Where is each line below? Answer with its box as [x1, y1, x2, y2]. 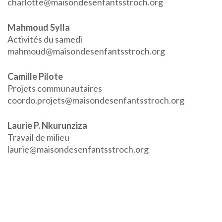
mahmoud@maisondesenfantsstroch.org [7, 46, 168, 56]
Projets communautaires [7, 83, 102, 94]
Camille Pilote [7, 71, 63, 82]
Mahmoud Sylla [7, 22, 70, 33]
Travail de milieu [7, 132, 71, 143]
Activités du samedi [7, 34, 82, 45]
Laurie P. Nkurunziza [7, 120, 87, 131]
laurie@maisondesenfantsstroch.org [7, 144, 149, 155]
